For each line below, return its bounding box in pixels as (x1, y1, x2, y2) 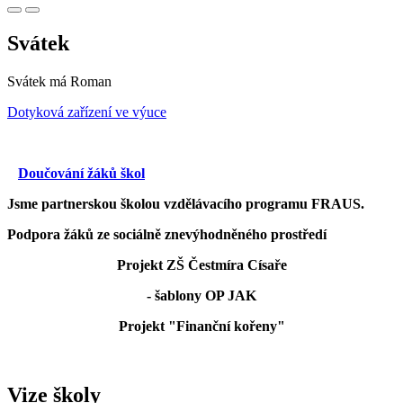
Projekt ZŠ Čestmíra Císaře (116, 257, 287, 273)
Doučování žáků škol (18, 166, 145, 182)
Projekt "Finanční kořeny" (118, 318, 285, 335)
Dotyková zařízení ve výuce (7, 104, 166, 121)
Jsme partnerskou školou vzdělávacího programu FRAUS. (7, 196, 364, 212)
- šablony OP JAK (147, 288, 256, 304)
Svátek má (7, 74, 70, 90)
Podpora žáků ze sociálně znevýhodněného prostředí (7, 227, 327, 243)
